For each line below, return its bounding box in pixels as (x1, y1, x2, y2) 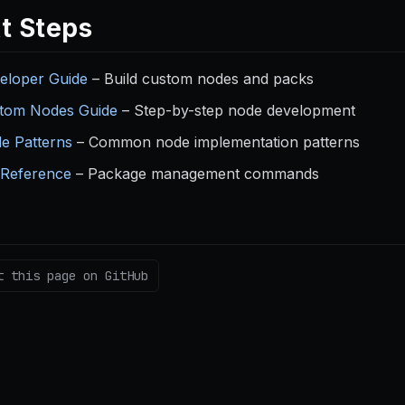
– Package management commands (71, 165, 319, 183)
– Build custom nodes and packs (88, 70, 314, 88)
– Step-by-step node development (118, 101, 355, 119)
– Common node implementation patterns (72, 133, 360, 151)
